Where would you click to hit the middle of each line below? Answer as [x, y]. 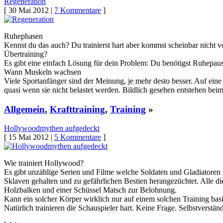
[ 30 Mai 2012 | [29, 10]
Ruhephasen [23, 36]
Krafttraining [77, 109]
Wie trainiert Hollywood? [44, 163]
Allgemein [24, 109]
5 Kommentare [78, 137]
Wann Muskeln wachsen [43, 72]
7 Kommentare [78, 10]
